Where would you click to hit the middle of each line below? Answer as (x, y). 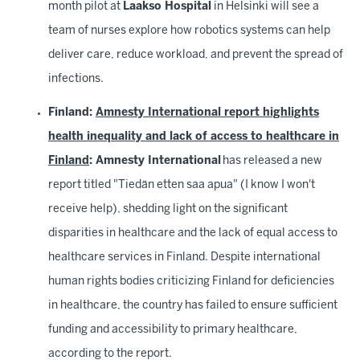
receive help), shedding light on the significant (168, 209)
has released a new (272, 161)
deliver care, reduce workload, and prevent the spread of (196, 55)
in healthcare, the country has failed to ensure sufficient (193, 306)
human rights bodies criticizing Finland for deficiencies (191, 282)
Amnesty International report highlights (207, 113)
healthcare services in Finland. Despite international (184, 258)
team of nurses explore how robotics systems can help (189, 31)
